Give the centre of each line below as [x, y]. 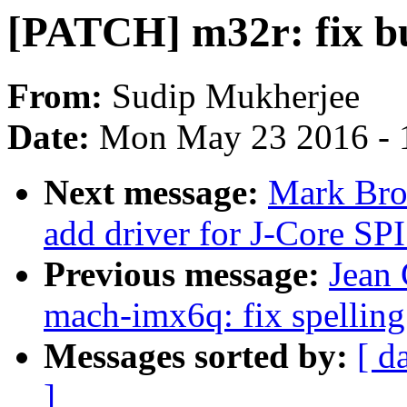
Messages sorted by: [200, 356]
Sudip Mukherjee [236, 96]
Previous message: [186, 274]
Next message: [156, 193]
